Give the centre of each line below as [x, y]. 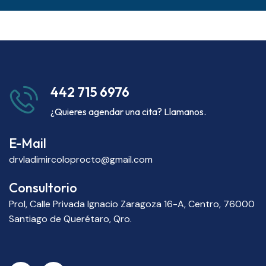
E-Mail [28, 143]
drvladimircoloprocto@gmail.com [81, 160]
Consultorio [43, 188]
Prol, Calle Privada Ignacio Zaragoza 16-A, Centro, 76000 [132, 204]
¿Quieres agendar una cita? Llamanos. [128, 111]
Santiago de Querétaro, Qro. [70, 219]
